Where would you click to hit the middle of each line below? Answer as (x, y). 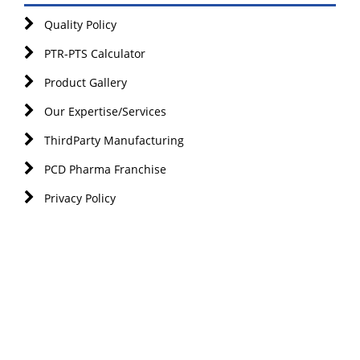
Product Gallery (84, 82)
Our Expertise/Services (104, 111)
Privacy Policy (78, 198)
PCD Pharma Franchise (104, 169)
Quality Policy (79, 24)
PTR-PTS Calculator (93, 53)
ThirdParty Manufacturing (112, 140)
